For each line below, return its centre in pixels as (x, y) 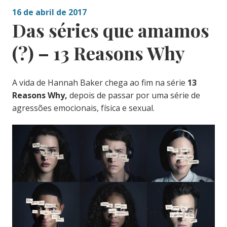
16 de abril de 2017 (49, 12)
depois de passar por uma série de (135, 96)
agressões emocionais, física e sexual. (83, 108)
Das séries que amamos (110, 30)
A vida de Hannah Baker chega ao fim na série (100, 83)
